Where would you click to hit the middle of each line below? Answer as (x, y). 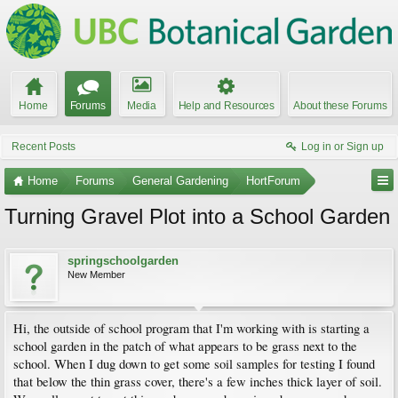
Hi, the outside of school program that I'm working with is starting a (191, 328)
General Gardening (180, 181)
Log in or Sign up (342, 147)
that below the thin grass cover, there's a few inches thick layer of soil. (198, 382)
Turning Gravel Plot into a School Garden (197, 216)
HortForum (273, 181)
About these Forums (340, 106)
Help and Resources (226, 106)
